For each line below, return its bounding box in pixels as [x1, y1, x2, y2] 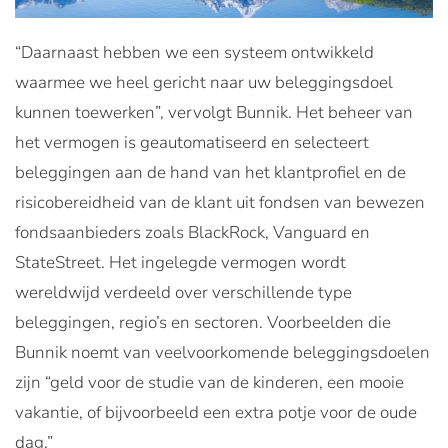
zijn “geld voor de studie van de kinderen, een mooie [15, 370, 404, 394]
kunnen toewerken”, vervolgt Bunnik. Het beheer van [15, 100, 413, 124]
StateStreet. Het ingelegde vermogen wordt [15, 250, 346, 274]
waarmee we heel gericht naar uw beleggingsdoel [15, 70, 393, 94]
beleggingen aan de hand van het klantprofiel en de [15, 160, 406, 184]
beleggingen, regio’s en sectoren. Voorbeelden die [15, 310, 391, 334]
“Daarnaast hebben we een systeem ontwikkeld [15, 40, 374, 64]
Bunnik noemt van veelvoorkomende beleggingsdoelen [15, 340, 430, 364]
